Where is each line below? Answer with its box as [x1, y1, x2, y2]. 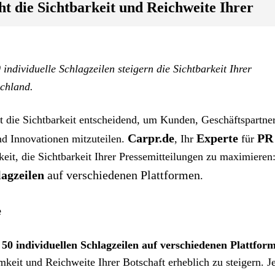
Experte [196, 131, 238, 145]
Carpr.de [128, 131, 174, 145]
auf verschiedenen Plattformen [47, 168, 200, 182]
